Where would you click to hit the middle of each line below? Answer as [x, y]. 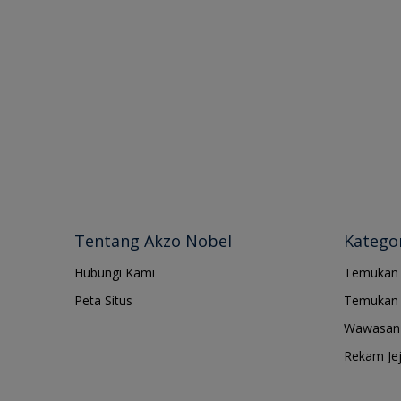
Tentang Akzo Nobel [153, 241]
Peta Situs [103, 301]
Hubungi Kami [115, 273]
